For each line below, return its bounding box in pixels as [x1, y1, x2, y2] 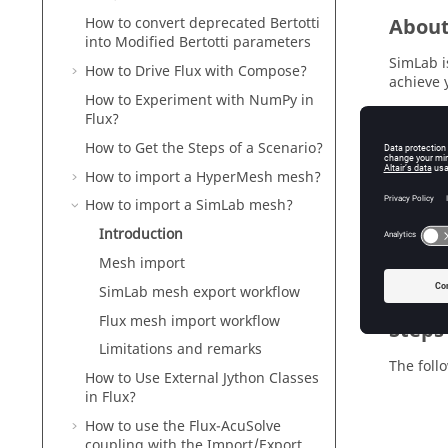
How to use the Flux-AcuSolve [85, 415, 281, 437]
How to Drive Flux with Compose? [85, 61, 307, 83]
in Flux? [85, 387, 136, 409]
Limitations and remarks [99, 339, 262, 361]
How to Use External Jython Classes [85, 368, 319, 390]
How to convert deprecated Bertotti [85, 13, 320, 35]
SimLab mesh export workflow [99, 281, 300, 303]
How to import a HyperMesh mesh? [85, 166, 321, 188]
